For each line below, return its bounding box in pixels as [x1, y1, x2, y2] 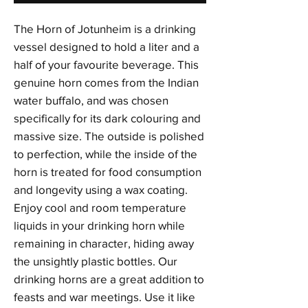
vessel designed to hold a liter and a [14, 40, 199, 53]
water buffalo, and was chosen [14, 93, 168, 107]
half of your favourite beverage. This [14, 58, 199, 71]
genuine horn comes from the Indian [14, 76, 199, 89]
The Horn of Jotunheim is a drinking [14, 22, 196, 35]
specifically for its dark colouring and [14, 111, 201, 124]
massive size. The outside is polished [14, 129, 204, 142]
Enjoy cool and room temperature [14, 201, 186, 214]
